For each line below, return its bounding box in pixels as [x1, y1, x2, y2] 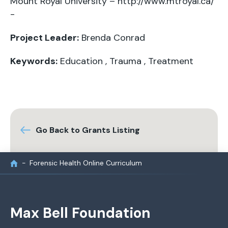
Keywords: [10, 55, 58, 67]
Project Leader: [10, 32, 79, 44]
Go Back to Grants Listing [36, 125, 140, 135]
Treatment [148, 55, 193, 67]
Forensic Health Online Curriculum [30, 158, 142, 167]
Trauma [109, 55, 141, 67]
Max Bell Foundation [10, 204, 151, 222]
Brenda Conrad [81, 32, 145, 44]
